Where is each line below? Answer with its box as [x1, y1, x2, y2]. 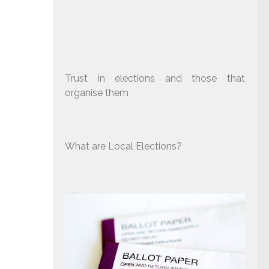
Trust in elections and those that [65, 72, 245, 84]
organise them [65, 86, 128, 98]
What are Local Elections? [65, 140, 182, 152]
